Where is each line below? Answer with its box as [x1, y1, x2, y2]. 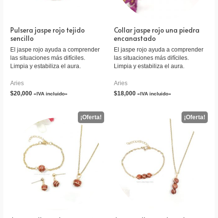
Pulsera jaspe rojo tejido [10, 25, 85, 35]
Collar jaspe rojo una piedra [114, 25, 200, 35]
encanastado [114, 34, 156, 43]
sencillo [10, 34, 34, 43]
